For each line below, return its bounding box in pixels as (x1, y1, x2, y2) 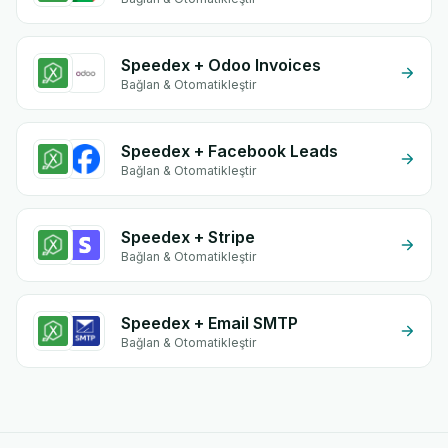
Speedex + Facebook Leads (121, 141, 338, 161)
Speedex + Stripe (121, 227, 255, 247)
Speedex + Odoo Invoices (121, 55, 321, 75)
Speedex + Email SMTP (121, 313, 298, 333)
